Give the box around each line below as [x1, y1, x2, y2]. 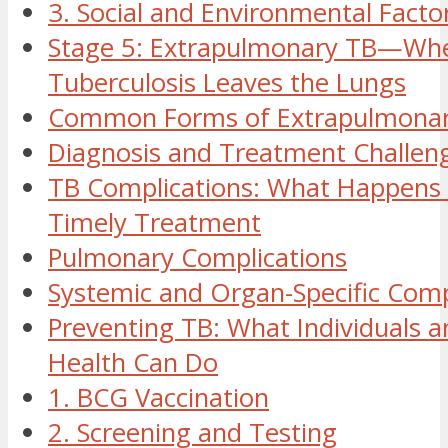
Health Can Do [48, 345, 218, 381]
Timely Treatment [48, 205, 261, 241]
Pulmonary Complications [48, 240, 347, 276]
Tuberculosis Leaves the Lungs [48, 65, 406, 101]
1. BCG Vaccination [48, 380, 269, 416]
